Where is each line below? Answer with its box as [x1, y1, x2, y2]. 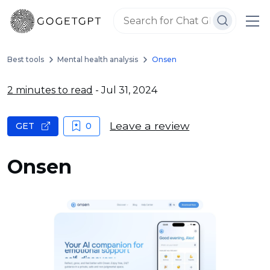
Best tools [7, 55, 44, 64]
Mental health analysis [57, 55, 139, 64]
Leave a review [110, 119, 190, 133]
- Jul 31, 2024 [93, 84, 157, 96]
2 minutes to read [7, 84, 93, 96]
